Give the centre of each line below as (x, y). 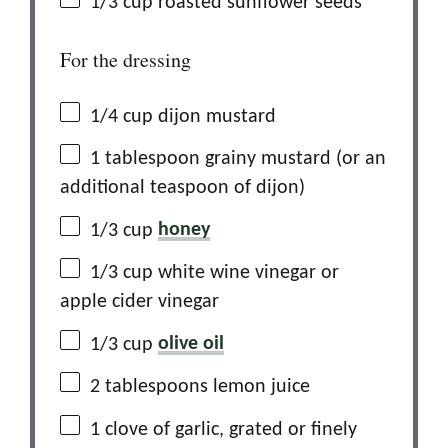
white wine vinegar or (246, 272)
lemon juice (259, 386)
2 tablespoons (149, 386)
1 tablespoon (145, 158)
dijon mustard (214, 116)
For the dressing (125, 59)
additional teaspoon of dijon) (182, 188)
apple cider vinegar (139, 302)
